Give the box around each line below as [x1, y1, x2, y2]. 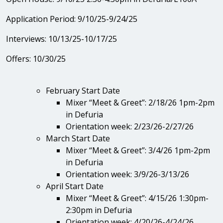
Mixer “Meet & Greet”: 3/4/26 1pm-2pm [66, 144, 210, 156]
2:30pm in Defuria [66, 204, 132, 216]
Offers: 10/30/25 [6, 53, 66, 64]
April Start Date [46, 180, 104, 192]
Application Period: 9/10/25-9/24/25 [6, 13, 137, 24]
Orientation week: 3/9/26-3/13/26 [66, 168, 189, 180]
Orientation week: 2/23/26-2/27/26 [66, 120, 194, 132]
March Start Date [46, 132, 110, 144]
